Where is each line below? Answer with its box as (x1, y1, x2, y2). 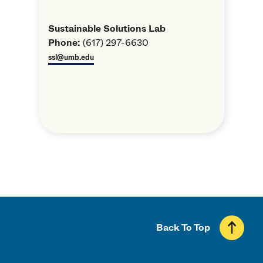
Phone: (48, 35, 81, 49)
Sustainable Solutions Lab (48, 21, 166, 35)
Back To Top (156, 220, 210, 234)
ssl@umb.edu (48, 52, 95, 63)
